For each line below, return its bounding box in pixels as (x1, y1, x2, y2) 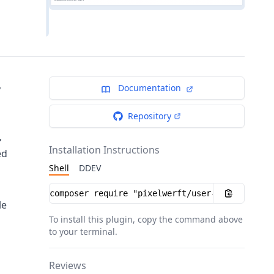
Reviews (49, 259, 86, 273)
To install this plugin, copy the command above (49, 213, 243, 226)
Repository (127, 110, 171, 122)
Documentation (115, 82, 183, 94)
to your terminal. (49, 226, 117, 238)
